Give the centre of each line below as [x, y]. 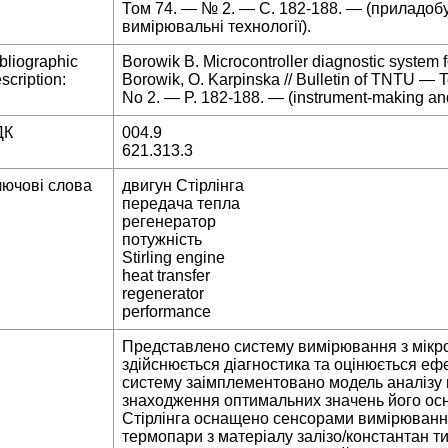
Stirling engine [173, 258]
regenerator [163, 294]
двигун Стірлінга [183, 186]
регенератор [169, 222]
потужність [162, 240]
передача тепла [181, 204]
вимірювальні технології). [216, 27]
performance [166, 312]
